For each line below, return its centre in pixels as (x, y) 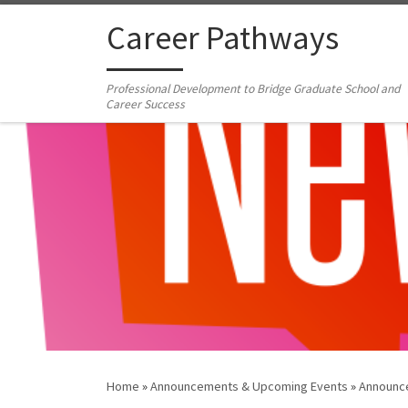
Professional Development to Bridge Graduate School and (253, 89)
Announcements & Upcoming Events (249, 387)
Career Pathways (223, 38)
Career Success (146, 105)
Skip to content (69, 26)
